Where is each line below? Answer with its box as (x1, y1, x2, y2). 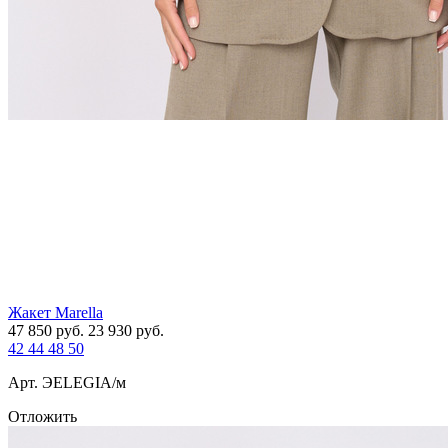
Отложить (8, 408, 77, 426)
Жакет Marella (8, 304, 103, 322)
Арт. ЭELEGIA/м (8, 374, 126, 392)
